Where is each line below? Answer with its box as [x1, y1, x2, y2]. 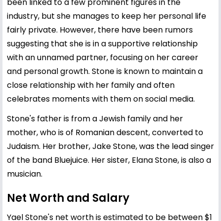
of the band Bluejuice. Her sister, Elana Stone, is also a [7, 154, 211, 166]
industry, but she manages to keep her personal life [7, 10, 206, 22]
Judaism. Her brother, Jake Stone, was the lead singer [7, 140, 214, 152]
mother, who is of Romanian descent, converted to [7, 126, 203, 138]
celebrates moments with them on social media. [7, 93, 195, 105]
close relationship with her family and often [7, 79, 175, 91]
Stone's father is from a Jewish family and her [7, 112, 183, 124]
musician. [7, 168, 42, 180]
